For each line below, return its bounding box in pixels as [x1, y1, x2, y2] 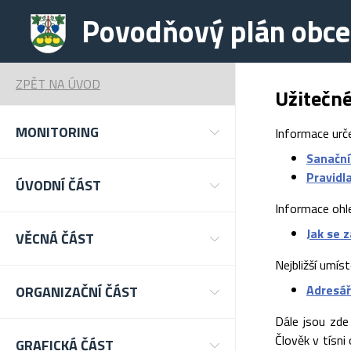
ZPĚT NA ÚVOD [16, 74, 100, 93]
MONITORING [16, 121, 99, 143]
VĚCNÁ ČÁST [16, 228, 94, 249]
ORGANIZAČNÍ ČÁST [16, 281, 138, 302]
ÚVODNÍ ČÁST [16, 175, 101, 196]
